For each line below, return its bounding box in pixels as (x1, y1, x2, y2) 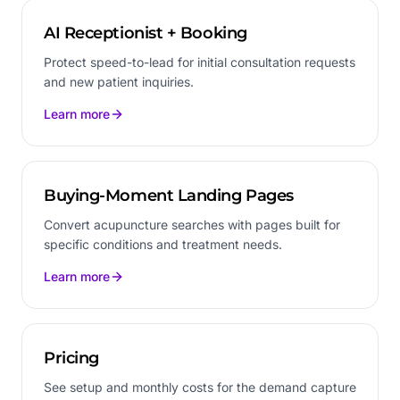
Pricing (44, 347, 99, 368)
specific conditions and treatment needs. (44, 236, 282, 252)
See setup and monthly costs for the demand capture (44, 379, 356, 395)
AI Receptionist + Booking (44, 22, 247, 43)
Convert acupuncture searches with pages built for (44, 216, 340, 232)
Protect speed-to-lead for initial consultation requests (44, 54, 355, 70)
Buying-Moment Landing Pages (44, 185, 294, 205)
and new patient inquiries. (44, 73, 194, 89)
